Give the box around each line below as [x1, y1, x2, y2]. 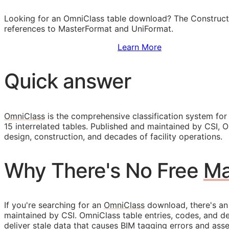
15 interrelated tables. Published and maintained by [4, 121, 204, 131]
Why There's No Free [4, 157, 203, 183]
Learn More [118, 42, 162, 53]
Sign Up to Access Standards [4, 42, 118, 53]
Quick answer [4, 68, 131, 94]
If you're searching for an [4, 200, 104, 210]
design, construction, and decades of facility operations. [4, 131, 222, 142]
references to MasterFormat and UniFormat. [4, 24, 173, 34]
